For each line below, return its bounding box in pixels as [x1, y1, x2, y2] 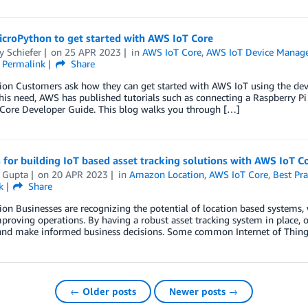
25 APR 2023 [65, 46, 122, 58]
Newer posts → [169, 285, 238, 297]
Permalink [2, 58, 46, 69]
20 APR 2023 [52, 168, 109, 180]
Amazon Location [129, 168, 205, 180]
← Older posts [70, 285, 136, 297]
